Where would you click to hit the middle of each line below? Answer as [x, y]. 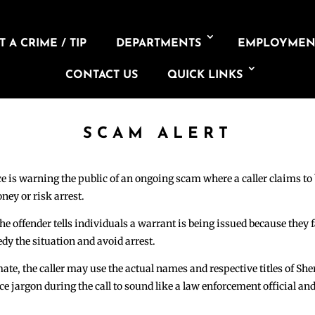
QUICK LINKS [205, 75]
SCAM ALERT [157, 134]
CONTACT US [101, 75]
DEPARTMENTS [159, 44]
